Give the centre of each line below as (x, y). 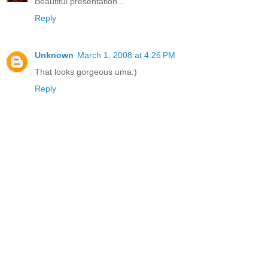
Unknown (54, 55)
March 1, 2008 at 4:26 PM (126, 55)
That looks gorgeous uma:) (86, 72)
